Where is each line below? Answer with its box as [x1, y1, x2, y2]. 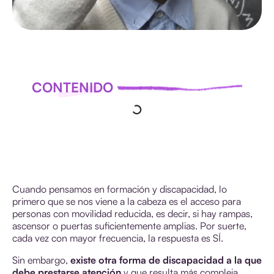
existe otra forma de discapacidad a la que [70, 253, 262, 266]
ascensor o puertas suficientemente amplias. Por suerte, [12, 219, 246, 232]
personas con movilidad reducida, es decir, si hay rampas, [12, 207, 253, 220]
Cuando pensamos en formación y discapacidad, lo [12, 182, 227, 195]
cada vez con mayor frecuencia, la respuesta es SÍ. [12, 231, 223, 244]
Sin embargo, [12, 253, 70, 266]
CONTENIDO [32, 78, 113, 95]
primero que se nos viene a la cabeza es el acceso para [12, 194, 241, 207]
